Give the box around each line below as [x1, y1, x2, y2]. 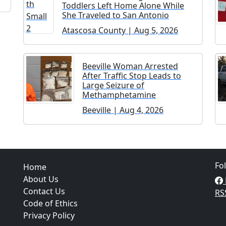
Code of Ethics [23, 197, 78, 209]
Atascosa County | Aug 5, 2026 [62, 24, 178, 36]
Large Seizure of [82, 79, 144, 91]
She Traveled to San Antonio [62, 9, 169, 21]
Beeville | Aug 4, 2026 [82, 104, 163, 116]
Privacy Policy [23, 209, 75, 221]
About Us [23, 173, 59, 185]
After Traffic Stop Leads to [82, 70, 181, 81]
